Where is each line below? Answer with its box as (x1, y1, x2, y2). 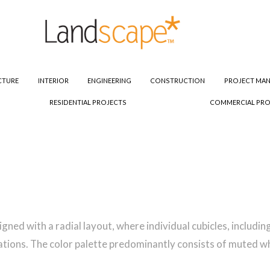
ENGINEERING (87, 77, 131, 85)
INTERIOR (37, 77, 69, 85)
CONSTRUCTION (150, 77, 206, 85)
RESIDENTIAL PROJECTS (49, 98, 127, 107)
